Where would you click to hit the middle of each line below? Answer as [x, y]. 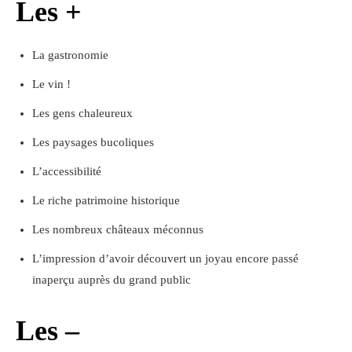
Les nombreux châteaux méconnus [118, 230]
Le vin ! [51, 84]
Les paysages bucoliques [93, 143]
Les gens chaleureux [82, 114]
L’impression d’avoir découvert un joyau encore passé [165, 259]
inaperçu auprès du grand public [112, 280]
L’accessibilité [67, 172]
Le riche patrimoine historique [106, 201]
